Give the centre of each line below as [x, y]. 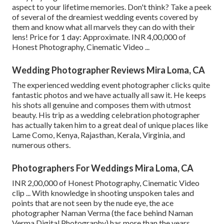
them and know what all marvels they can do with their [103, 27]
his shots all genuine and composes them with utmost [101, 105]
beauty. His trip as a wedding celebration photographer [106, 115]
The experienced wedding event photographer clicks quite [111, 85]
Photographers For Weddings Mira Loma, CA [103, 168]
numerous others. [41, 145]
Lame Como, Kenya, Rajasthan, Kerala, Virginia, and [98, 135]
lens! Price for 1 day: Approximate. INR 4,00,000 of [99, 37]
